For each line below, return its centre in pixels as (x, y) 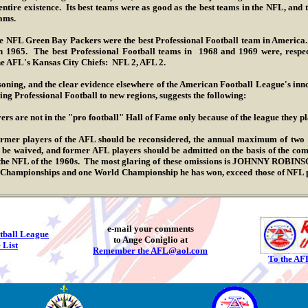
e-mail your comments (150, 229)
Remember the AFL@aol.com (150, 251)
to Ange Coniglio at (150, 240)
